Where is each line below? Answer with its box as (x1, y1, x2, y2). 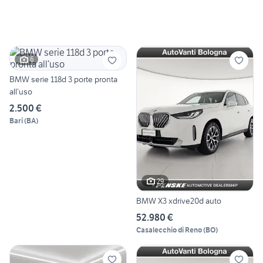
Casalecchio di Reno (136, 225, 202, 235)
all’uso (9, 86, 32, 97)
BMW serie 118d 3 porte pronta (9, 73, 117, 85)
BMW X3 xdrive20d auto (136, 195, 221, 207)
